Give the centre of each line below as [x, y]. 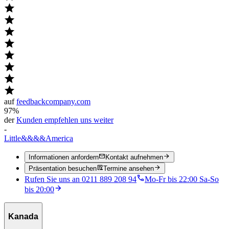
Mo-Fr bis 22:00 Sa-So [182, 179]
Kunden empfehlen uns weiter [65, 120]
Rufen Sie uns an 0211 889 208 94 [81, 179]
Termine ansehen [129, 169]
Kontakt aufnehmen [134, 157]
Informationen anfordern [64, 157]
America [59, 138]
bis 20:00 [39, 190]
